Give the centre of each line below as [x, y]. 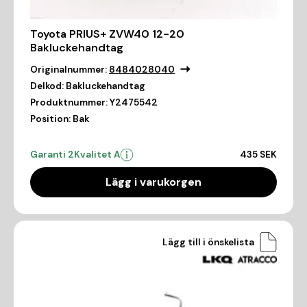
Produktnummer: [69, 103]
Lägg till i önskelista [208, 242]
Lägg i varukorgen [153, 182]
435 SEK [258, 155]
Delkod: [47, 86]
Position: [50, 119]
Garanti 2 [52, 155]
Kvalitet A [97, 155]
